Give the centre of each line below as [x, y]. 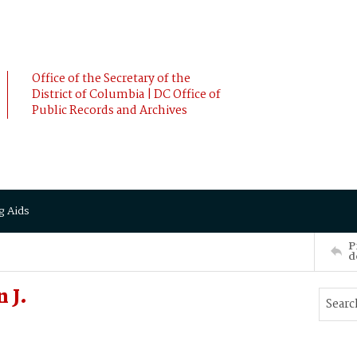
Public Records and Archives [110, 111]
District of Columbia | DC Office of [126, 95]
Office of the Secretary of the [111, 79]
